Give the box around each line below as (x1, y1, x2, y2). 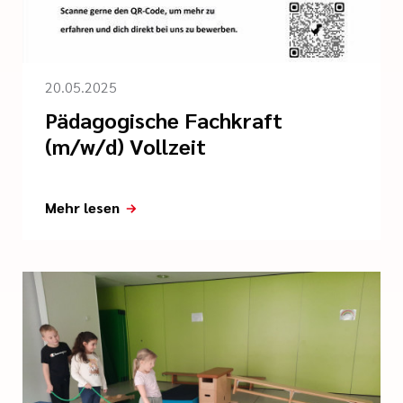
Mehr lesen (45, 198, 120, 218)
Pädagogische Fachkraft (45, 105, 282, 135)
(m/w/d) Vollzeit (45, 131, 206, 161)
